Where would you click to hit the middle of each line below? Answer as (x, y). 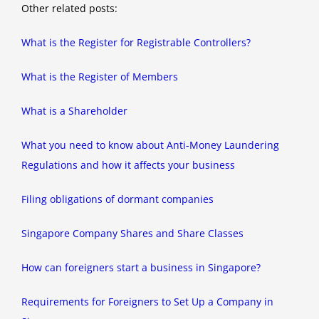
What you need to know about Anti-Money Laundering (150, 145)
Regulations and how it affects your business (128, 165)
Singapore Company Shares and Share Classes (132, 234)
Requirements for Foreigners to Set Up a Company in (147, 302)
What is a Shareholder (74, 111)
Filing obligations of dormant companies (117, 199)
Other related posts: (69, 9)
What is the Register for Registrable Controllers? (136, 43)
